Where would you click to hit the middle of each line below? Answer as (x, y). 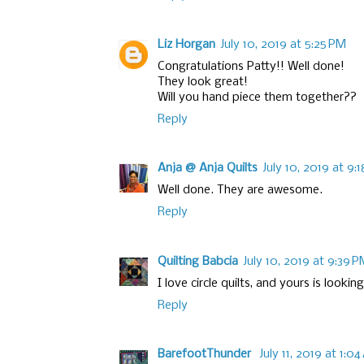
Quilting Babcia (198, 261)
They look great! (203, 82)
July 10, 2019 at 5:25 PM (283, 44)
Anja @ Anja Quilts (208, 169)
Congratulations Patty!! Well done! (251, 66)
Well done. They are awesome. (240, 191)
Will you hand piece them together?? (257, 97)
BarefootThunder (206, 355)
